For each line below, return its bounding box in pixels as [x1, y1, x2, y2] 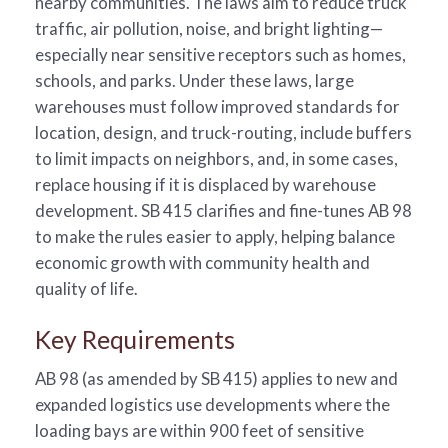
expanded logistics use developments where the [35, 393, 390, 415]
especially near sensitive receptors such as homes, [35, 44, 406, 66]
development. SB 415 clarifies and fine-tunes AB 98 [35, 200, 412, 222]
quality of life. [35, 278, 138, 300]
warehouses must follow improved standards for [35, 96, 400, 118]
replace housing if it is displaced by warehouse [35, 174, 376, 196]
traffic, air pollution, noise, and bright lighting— [35, 18, 383, 40]
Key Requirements [35, 324, 235, 354]
